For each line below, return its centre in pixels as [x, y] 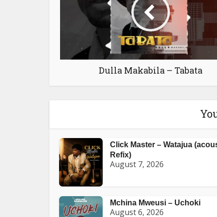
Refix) [121, 155]
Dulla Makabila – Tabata [150, 70]
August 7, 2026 [137, 164]
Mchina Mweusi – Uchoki [155, 202]
